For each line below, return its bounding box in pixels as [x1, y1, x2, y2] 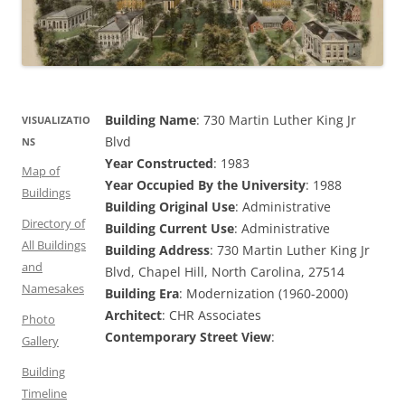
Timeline [22, 384, 67, 401]
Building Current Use [105, 219, 234, 237]
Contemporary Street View [105, 327, 271, 345]
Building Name [105, 110, 196, 128]
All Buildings [22, 236, 86, 253]
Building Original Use [105, 197, 235, 215]
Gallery [22, 332, 59, 349]
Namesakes [22, 279, 84, 297]
